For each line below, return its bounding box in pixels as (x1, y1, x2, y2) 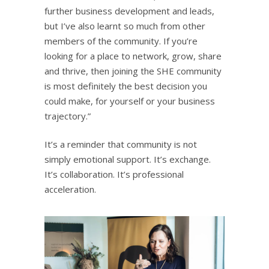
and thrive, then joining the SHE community (44, 64, 222, 77)
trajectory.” (44, 109, 91, 122)
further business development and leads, (44, 4, 214, 17)
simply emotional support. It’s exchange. (44, 153, 211, 165)
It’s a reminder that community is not (44, 138, 197, 150)
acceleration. (44, 183, 96, 195)
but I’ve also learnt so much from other (44, 19, 205, 32)
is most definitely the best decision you (44, 79, 207, 92)
